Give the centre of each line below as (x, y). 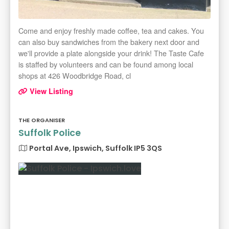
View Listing (50, 91)
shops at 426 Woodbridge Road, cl (75, 76)
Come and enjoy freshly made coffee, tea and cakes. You (111, 31)
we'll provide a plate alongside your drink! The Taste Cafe (111, 53)
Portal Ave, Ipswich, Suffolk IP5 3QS (95, 148)
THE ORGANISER (42, 120)
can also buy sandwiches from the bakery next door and (109, 42)
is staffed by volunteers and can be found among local (106, 64)
